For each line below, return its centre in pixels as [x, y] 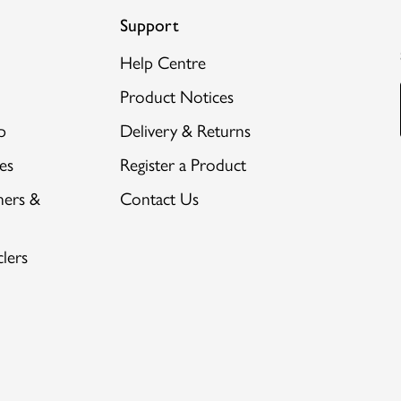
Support [149, 25]
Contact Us [159, 199]
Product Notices [176, 97]
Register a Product [183, 165]
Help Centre [162, 63]
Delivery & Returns [185, 131]
